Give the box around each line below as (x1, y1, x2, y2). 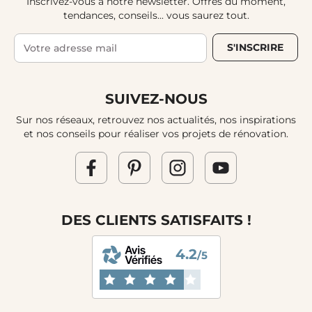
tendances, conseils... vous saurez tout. (63, 9, 249, 22)
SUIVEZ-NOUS (104, 91, 208, 108)
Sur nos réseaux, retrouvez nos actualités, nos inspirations (16, 114, 296, 127)
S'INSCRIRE (227, 41, 283, 54)
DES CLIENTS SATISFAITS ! (61, 212, 251, 229)
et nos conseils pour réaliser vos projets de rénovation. (24, 127, 288, 141)
